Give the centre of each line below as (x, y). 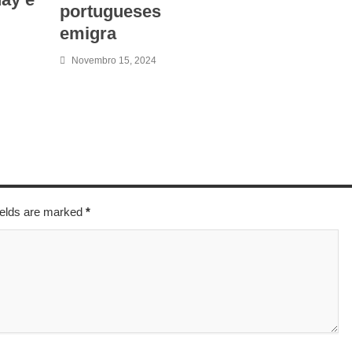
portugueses (110, 11)
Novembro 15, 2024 (114, 60)
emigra (88, 33)
